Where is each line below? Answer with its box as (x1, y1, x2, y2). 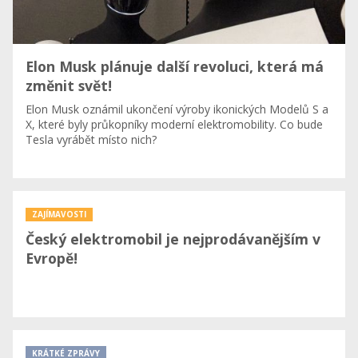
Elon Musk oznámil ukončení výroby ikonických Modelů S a (26, 101, 328, 117)
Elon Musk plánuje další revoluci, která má (26, 57, 324, 77)
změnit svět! (26, 76, 112, 96)
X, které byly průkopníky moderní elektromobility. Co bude (26, 117, 323, 133)
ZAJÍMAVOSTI (32, 209, 86, 221)
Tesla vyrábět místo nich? (26, 132, 157, 148)
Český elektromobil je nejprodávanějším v (26, 229, 320, 249)
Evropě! (26, 249, 78, 268)
